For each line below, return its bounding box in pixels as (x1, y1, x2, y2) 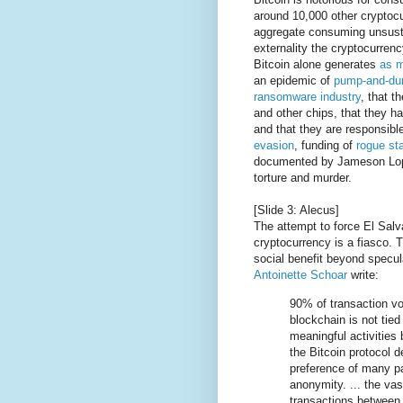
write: (347, 268, 379, 282)
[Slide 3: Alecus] (254, 203, 339, 218)
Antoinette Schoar (254, 268, 347, 282)
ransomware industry (254, 90, 361, 104)
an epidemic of (254, 74, 334, 88)
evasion (254, 139, 294, 153)
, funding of (294, 139, 356, 153)
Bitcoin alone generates (254, 58, 380, 72)
